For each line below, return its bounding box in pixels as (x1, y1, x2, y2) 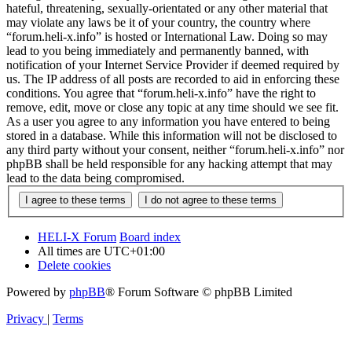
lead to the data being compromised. (6, 171, 185, 185)
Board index (119, 229, 181, 244)
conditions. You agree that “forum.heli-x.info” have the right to (6, 86, 316, 101)
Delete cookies (38, 258, 111, 272)
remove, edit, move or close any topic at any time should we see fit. (6, 101, 339, 115)
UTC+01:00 (104, 244, 165, 258)
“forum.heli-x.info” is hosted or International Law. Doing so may (6, 30, 328, 44)
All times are (38, 244, 104, 258)
